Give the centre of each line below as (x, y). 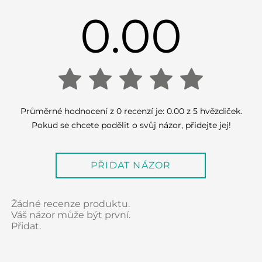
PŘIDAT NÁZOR (131, 166)
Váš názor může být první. (71, 215)
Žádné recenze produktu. (70, 204)
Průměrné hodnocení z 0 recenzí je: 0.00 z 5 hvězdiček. (131, 111)
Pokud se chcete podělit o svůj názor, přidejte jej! (131, 125)
